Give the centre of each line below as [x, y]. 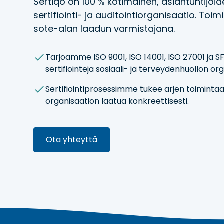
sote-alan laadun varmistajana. [104, 28]
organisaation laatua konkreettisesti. [117, 101]
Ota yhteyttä [72, 139]
